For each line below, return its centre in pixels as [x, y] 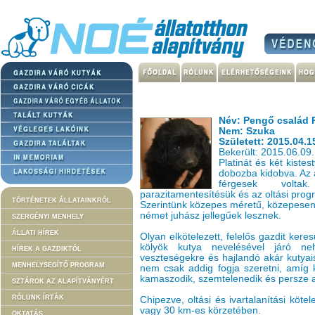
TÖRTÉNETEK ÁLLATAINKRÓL [62, 200]
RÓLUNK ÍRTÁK [38, 297]
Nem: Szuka [247, 131]
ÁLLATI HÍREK [36, 233]
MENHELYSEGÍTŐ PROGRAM [58, 265]
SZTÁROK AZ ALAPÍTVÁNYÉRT [63, 281]
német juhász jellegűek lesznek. [211, 216]
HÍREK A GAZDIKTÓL [47, 249]
